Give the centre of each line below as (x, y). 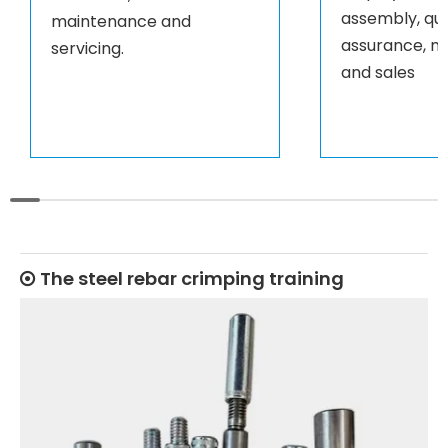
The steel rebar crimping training (192, 279)
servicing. (87, 49)
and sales (378, 73)
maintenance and (121, 22)
